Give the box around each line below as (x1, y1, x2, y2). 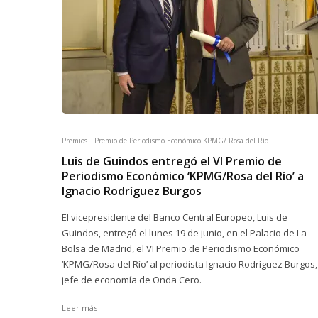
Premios (62, 136, 87, 146)
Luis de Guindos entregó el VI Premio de (62, 153, 282, 169)
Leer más (62, 302, 97, 313)
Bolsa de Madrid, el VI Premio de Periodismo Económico (62, 242, 300, 255)
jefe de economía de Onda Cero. (62, 273, 202, 286)
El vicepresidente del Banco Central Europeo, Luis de (62, 211, 287, 224)
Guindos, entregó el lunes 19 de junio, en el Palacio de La (62, 226, 307, 239)
